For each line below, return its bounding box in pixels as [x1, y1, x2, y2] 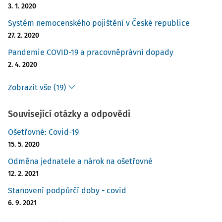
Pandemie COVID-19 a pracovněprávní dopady [8, 48, 173, 57]
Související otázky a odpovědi [8, 109, 130, 119]
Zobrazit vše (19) [8, 83, 66, 92]
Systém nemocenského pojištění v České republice [8, 18, 190, 28]
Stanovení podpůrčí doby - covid [8, 186, 126, 195]
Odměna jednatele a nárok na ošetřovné [8, 157, 153, 166]
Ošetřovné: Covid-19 [8, 127, 79, 137]
